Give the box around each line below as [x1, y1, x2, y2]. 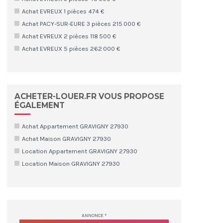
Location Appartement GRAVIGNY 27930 [22, 147, 137, 155]
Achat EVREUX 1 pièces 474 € [22, 7, 104, 15]
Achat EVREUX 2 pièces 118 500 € [22, 32, 116, 40]
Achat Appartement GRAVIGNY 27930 [22, 122, 128, 130]
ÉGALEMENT [14, 100, 65, 110]
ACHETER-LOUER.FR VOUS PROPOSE [14, 91, 164, 101]
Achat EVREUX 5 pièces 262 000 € [22, 44, 120, 52]
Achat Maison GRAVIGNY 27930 [22, 134, 111, 142]
